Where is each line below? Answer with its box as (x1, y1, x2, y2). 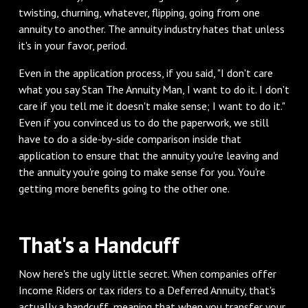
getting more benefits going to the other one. (18, 181, 230, 195)
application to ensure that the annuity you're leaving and (18, 148, 278, 162)
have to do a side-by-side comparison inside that (18, 131, 241, 146)
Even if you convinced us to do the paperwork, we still (18, 115, 269, 129)
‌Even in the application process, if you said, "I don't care (18, 65, 273, 80)
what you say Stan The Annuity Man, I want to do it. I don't (18, 82, 289, 96)
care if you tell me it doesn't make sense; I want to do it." (18, 98, 285, 113)
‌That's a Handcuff (18, 230, 179, 259)
